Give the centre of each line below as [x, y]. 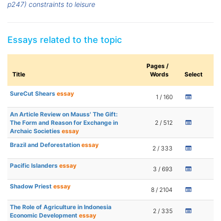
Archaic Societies [36, 131]
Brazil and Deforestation [46, 145]
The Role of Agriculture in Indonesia [61, 207]
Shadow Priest [32, 186]
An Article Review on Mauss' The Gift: [64, 114]
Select [194, 74]
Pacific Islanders [35, 166]
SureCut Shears [33, 94]
